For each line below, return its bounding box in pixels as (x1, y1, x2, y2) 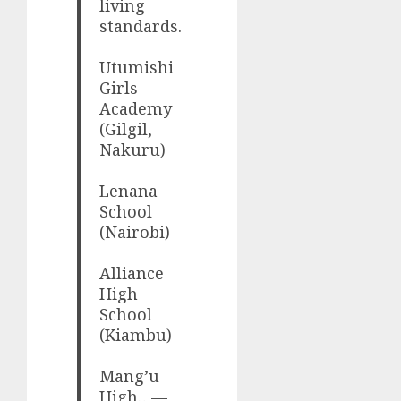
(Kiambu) (99, 324, 173, 346)
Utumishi (99, 56, 175, 79)
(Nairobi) (99, 221, 171, 243)
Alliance (99, 262, 165, 285)
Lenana (99, 180, 158, 202)
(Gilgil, (99, 118, 153, 141)
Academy (99, 98, 173, 120)
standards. (99, 15, 183, 38)
